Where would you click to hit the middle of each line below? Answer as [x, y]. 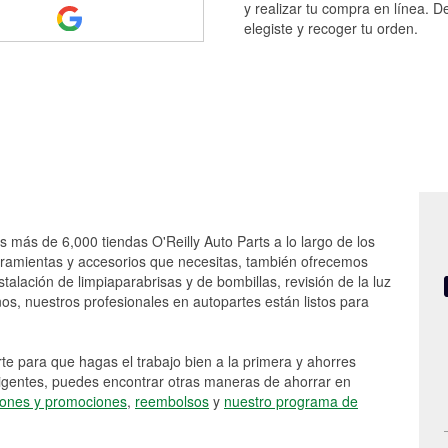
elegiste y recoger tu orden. [331, 28]
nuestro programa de [291, 401]
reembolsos [172, 401]
